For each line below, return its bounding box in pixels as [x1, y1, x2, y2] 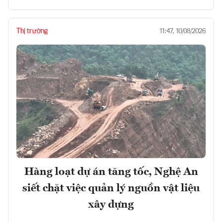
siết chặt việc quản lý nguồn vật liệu [22, 182, 200, 194]
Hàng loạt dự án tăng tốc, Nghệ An [24, 166, 198, 177]
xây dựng [88, 199, 134, 210]
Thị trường [16, 27, 48, 35]
